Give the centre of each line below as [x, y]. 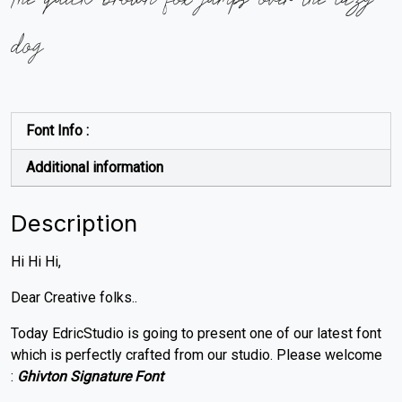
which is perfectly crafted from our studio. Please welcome [197, 355]
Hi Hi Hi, [36, 262]
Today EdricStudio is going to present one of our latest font [196, 334]
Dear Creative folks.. [74, 298]
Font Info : [57, 131]
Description [74, 223]
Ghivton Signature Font [90, 377]
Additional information [95, 168]
